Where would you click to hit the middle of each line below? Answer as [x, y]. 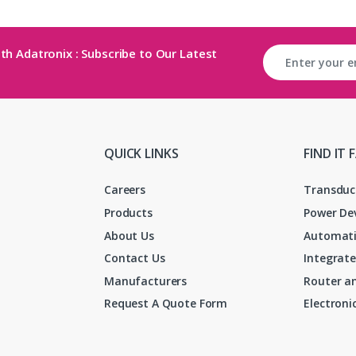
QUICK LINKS [141, 153]
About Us [129, 235]
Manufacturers [146, 281]
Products [128, 212]
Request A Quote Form [166, 304]
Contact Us [135, 258]
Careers [125, 190]
